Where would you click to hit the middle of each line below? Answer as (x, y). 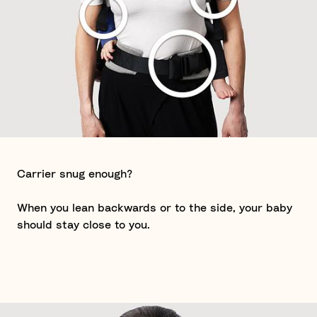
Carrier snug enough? (75, 174)
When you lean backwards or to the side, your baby (155, 208)
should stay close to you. (83, 225)
